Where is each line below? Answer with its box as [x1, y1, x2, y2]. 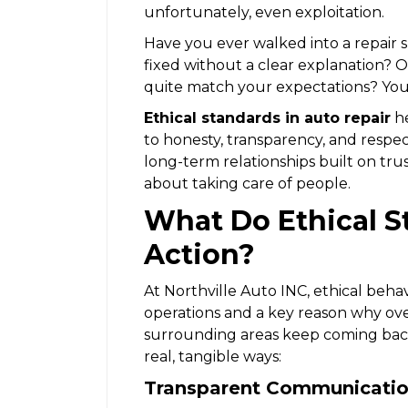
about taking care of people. [144, 174, 351, 192]
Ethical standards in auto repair [144, 108, 391, 127]
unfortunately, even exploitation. [144, 3, 384, 21]
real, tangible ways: [144, 347, 281, 365]
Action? [144, 237, 255, 271]
